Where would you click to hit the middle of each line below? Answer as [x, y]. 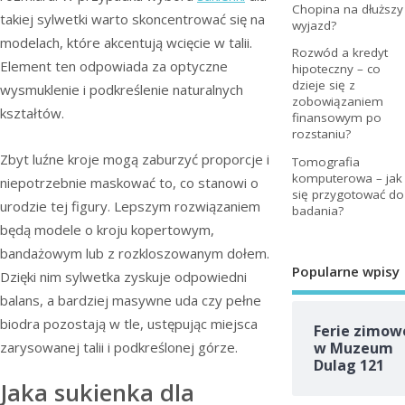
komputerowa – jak [347, 178]
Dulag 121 [348, 366]
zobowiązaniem [337, 102]
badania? [317, 210]
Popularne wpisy [345, 271]
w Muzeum [353, 348]
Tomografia [325, 161]
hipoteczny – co [336, 69]
